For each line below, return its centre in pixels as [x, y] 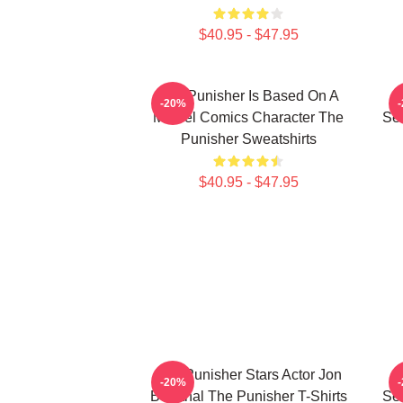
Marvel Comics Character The [248, 117]
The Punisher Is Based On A [248, 96]
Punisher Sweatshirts [248, 139]
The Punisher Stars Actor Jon [248, 375]
